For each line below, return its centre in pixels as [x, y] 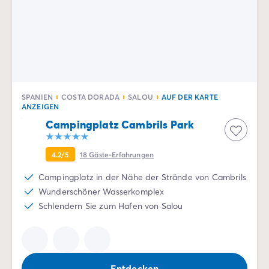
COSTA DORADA [91, 97]
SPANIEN [38, 97]
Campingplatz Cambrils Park [120, 124]
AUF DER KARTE [189, 97]
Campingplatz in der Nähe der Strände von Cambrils [142, 177]
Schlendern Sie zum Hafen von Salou [111, 206]
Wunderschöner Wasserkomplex [101, 191]
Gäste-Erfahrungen [122, 154]
